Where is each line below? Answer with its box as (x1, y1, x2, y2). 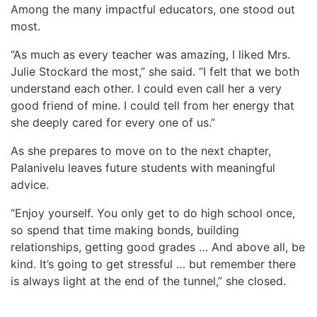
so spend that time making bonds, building (11, 223, 239, 237)
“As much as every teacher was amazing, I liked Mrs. (11, 47, 290, 62)
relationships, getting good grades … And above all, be (11, 240, 305, 254)
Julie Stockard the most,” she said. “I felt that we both (11, 64, 299, 79)
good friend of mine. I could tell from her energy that (11, 98, 294, 113)
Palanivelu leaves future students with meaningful (11, 161, 275, 175)
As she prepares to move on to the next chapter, (11, 144, 271, 158)
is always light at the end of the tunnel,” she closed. (11, 274, 286, 288)
